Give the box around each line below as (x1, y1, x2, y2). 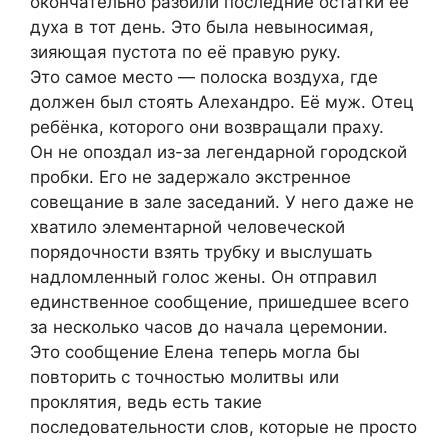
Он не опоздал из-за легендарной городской (30, 142, 407, 163)
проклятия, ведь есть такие (30, 392, 262, 413)
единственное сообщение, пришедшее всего (30, 292, 409, 313)
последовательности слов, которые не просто (30, 417, 417, 438)
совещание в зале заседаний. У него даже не (30, 192, 414, 213)
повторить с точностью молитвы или (30, 367, 339, 388)
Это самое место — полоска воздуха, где (30, 67, 378, 88)
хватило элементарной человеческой (30, 217, 345, 238)
